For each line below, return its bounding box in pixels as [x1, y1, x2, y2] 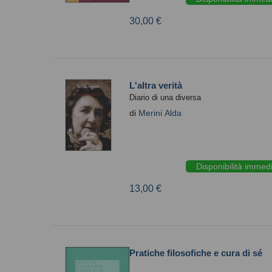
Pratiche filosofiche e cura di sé [129, 248, 262, 258]
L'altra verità [129, 80, 182, 90]
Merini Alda [138, 108, 182, 118]
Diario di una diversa [129, 93, 201, 102]
